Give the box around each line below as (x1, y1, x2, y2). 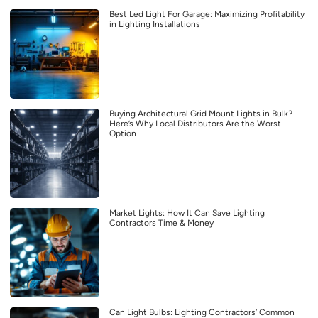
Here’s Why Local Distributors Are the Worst (109, 119, 281, 129)
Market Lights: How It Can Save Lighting (109, 208, 265, 219)
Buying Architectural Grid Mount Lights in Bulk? (109, 109, 292, 119)
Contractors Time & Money (109, 218, 214, 229)
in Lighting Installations (109, 19, 200, 30)
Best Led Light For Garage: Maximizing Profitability (109, 9, 305, 20)
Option (109, 128, 136, 139)
